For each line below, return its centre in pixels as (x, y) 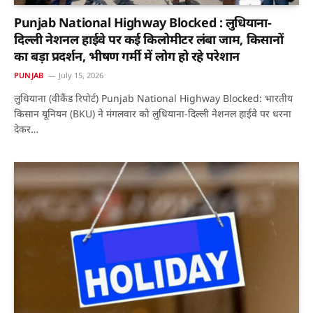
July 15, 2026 (81, 75)
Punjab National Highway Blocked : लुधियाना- (143, 23)
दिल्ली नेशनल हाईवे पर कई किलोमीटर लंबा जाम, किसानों (149, 39)
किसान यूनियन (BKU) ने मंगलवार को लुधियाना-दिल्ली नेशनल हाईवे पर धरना (153, 114)
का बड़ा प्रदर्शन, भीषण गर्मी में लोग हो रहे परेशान (127, 56)
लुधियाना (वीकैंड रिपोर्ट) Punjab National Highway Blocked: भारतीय (153, 99)
